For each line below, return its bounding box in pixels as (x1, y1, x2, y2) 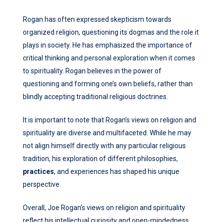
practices (23, 167, 54, 176)
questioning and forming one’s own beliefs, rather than (23, 80, 193, 88)
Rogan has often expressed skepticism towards (23, 15, 171, 24)
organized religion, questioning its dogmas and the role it (23, 28, 199, 37)
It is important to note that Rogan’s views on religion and (23, 116, 196, 124)
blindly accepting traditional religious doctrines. (23, 93, 168, 101)
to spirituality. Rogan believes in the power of (23, 67, 162, 75)
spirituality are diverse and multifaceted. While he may (23, 129, 191, 137)
